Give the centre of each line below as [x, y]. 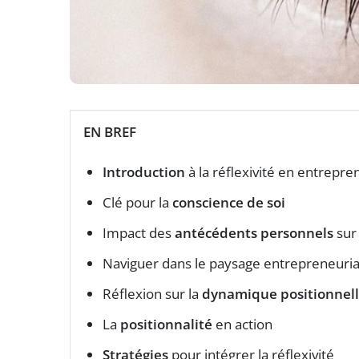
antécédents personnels [254, 233]
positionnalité [166, 325]
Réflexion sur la [152, 294]
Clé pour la [137, 203]
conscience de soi [229, 203]
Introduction [144, 172]
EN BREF [110, 132]
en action [242, 325]
